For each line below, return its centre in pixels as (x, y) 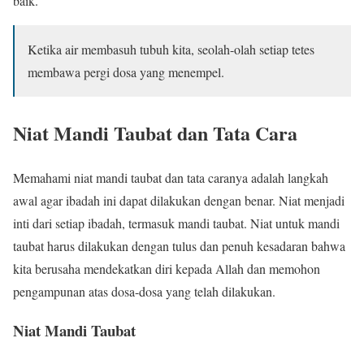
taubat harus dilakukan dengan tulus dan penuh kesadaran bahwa (179, 245)
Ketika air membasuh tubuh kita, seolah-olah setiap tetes (171, 49)
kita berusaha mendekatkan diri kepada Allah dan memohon (167, 268)
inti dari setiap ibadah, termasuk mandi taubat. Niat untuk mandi (176, 223)
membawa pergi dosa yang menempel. (126, 71)
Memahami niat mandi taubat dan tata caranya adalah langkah (171, 177)
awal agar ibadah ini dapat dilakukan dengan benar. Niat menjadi (179, 200)
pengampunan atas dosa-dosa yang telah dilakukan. (144, 291)
